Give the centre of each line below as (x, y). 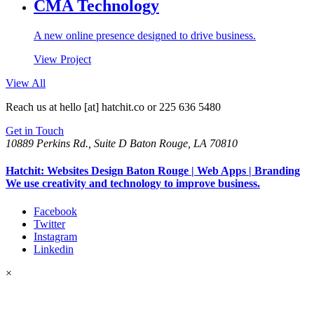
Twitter (49, 224)
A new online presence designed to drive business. (145, 36)
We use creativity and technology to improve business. (133, 184)
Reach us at (33, 107)
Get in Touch (35, 131)
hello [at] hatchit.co (102, 107)
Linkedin (54, 249)
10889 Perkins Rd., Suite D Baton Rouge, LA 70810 (122, 144)
